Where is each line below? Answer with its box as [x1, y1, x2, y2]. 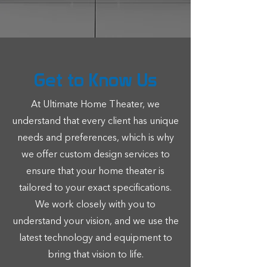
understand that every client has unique [12, 117, 179, 126]
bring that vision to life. [47, 250, 144, 260]
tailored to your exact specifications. [19, 184, 172, 193]
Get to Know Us [33, 69, 157, 91]
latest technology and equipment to [18, 234, 172, 243]
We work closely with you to [35, 200, 156, 210]
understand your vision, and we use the [12, 217, 179, 226]
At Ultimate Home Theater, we [31, 100, 160, 110]
